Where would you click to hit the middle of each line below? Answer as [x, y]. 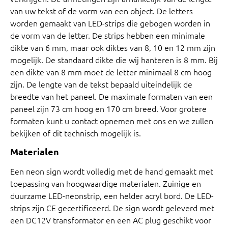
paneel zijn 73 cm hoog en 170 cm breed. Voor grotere [108, 108]
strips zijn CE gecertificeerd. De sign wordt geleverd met [112, 208]
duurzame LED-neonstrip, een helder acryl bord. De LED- [112, 196]
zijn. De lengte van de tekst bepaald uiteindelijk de [101, 84]
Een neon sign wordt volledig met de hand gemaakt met [112, 171]
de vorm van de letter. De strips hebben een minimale [108, 35]
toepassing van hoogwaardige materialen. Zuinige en [106, 183]
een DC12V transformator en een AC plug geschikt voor [111, 220]
